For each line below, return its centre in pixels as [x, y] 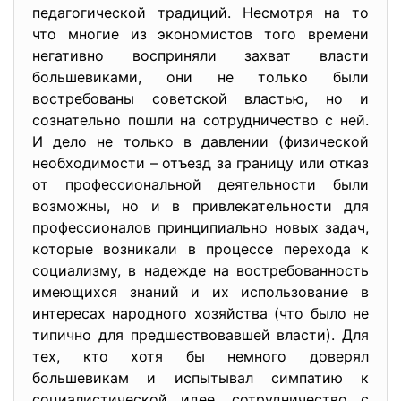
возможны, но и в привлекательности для [200, 206]
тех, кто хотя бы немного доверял [200, 356]
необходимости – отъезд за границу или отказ [200, 163]
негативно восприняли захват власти [200, 55]
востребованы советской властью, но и [200, 98]
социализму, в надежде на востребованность [200, 270]
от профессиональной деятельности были [200, 184]
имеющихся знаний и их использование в [200, 292]
